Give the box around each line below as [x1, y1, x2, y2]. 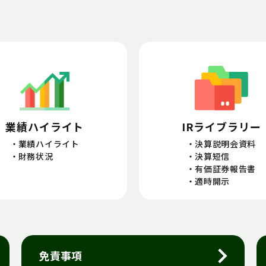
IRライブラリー [181, 119, 261, 135]
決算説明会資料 [195, 138, 256, 150]
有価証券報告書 [195, 163, 256, 175]
